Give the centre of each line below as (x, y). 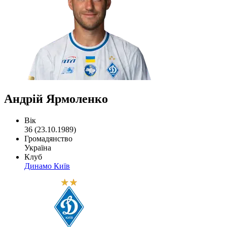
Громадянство (48, 138)
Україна (38, 147)
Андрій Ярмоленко (56, 99)
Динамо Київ (47, 166)
